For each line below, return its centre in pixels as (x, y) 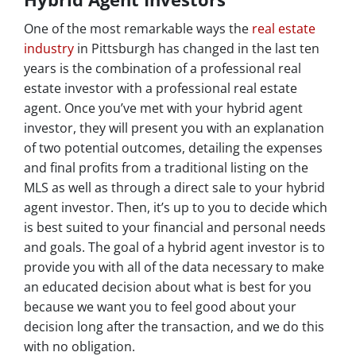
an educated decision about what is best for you (168, 287)
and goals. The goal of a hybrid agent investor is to (174, 248)
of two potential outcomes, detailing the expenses (173, 148)
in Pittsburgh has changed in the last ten (197, 49)
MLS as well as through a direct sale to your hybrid (174, 188)
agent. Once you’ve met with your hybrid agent (163, 108)
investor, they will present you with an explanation (174, 128)
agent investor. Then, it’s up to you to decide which (176, 208)
